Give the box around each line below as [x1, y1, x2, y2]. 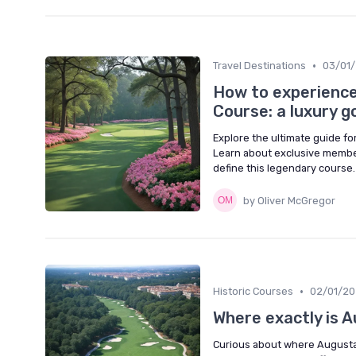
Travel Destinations [213, 60, 306, 72]
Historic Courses [213, 285, 293, 298]
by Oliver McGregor [243, 194, 335, 207]
